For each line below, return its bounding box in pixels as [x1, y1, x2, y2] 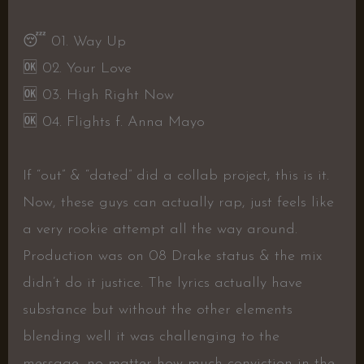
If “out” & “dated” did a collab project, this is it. [22, 168, 329, 184]
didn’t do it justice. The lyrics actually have [22, 275, 302, 292]
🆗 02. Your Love [22, 61, 132, 77]
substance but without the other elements [22, 302, 292, 318]
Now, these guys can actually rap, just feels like [22, 195, 334, 211]
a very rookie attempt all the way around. [22, 222, 297, 238]
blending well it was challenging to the [22, 329, 279, 345]
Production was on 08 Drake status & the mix [22, 249, 322, 265]
